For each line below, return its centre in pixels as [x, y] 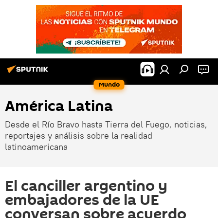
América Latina [59, 106]
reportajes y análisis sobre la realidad [79, 136]
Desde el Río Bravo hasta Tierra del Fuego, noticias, [106, 124]
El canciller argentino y [86, 186]
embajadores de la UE [82, 200]
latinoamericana [36, 147]
